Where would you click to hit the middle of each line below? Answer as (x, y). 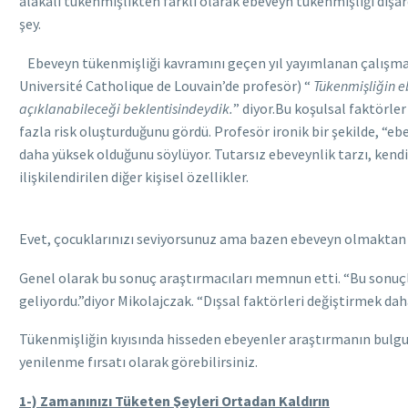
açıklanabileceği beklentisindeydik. (126, 108)
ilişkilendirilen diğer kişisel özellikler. (134, 176)
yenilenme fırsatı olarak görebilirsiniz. (138, 362)
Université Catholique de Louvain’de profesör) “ (166, 85)
